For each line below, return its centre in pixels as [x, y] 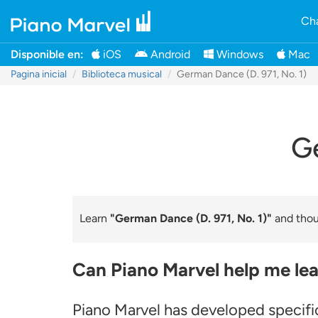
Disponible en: [47, 54]
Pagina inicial [39, 74]
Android [169, 54]
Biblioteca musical [122, 74]
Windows [238, 54]
